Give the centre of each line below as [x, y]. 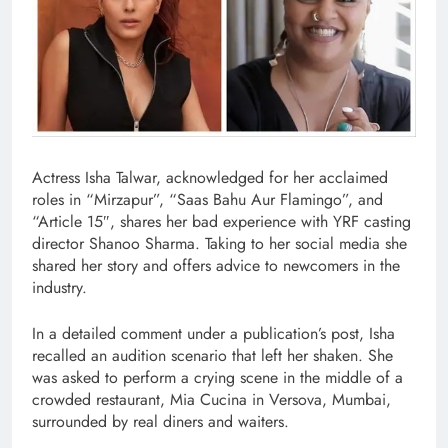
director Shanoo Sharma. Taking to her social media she [219, 243]
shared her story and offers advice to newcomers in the [216, 265]
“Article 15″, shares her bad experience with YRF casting [221, 221]
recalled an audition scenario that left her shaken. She [212, 355]
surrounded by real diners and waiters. [160, 421]
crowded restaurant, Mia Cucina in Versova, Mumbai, [211, 399]
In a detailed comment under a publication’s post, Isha [213, 333]
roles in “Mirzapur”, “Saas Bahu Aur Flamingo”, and [207, 199]
